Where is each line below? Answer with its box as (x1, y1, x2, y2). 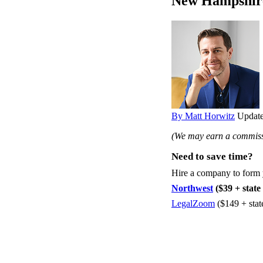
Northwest (171, 183, 213, 193)
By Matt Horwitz (171, 110, 235, 121)
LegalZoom (171, 198, 215, 208)
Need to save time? (171, 150, 253, 162)
